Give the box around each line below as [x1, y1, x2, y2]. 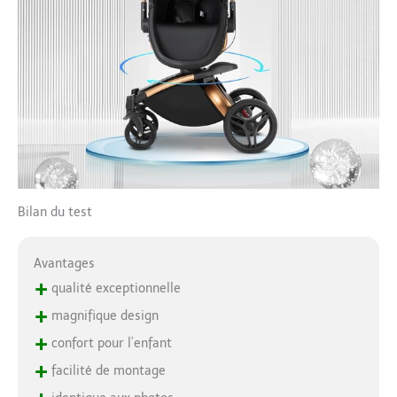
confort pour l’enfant [47, 335, 172, 351]
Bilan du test [18, 204, 92, 220]
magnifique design [47, 307, 159, 323]
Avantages [33, 255, 95, 271]
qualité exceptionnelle [47, 280, 181, 296]
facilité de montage [47, 362, 166, 378]
